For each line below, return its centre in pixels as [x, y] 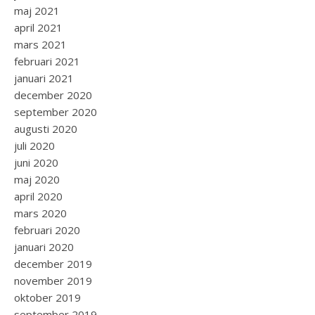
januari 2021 [44, 78]
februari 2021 [47, 61]
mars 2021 [40, 44]
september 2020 [56, 112]
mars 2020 [40, 213]
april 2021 [38, 27]
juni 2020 [36, 162]
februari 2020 [47, 230]
